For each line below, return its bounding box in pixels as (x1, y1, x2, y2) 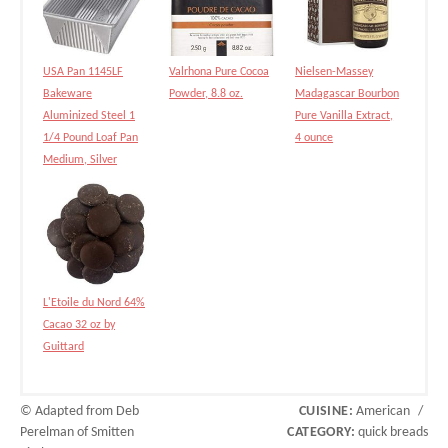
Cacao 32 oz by (43, 318, 115, 331)
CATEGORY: (287, 425, 355, 439)
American (353, 404, 413, 418)
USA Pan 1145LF (43, 65, 123, 78)
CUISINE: (298, 404, 353, 418)
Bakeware (43, 87, 92, 100)
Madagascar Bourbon (295, 87, 400, 100)
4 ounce (295, 131, 334, 144)
